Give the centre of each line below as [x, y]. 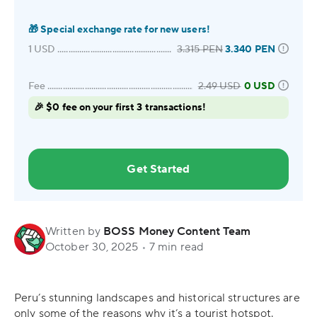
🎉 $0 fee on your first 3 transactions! [120, 108]
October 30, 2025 [92, 247]
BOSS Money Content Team [177, 231]
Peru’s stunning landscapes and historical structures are [157, 298]
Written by [75, 231]
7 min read [176, 247]
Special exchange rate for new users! [125, 30]
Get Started [158, 169]
